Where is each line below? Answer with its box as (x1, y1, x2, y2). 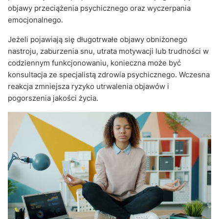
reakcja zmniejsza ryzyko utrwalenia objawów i (8, 81, 169, 91)
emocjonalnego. (8, 15, 63, 24)
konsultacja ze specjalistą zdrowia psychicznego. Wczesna (8, 69, 210, 79)
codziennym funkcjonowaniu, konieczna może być (8, 58, 181, 67)
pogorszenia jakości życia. (8, 93, 98, 103)
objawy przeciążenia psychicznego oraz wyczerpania (8, 3, 191, 13)
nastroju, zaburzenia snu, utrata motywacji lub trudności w (8, 46, 209, 56)
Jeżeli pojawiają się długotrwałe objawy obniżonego (8, 34, 187, 44)
